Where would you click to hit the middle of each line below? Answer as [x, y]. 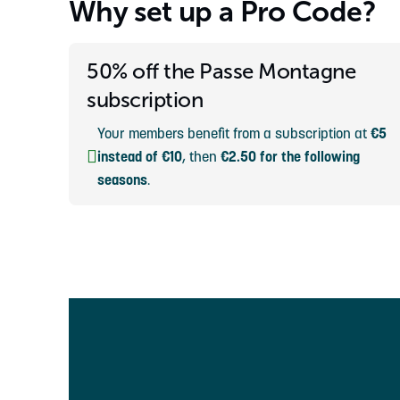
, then [201, 156]
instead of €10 [140, 156]
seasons [122, 179]
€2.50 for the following [290, 156]
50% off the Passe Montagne [221, 71]
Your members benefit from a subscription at [234, 133]
